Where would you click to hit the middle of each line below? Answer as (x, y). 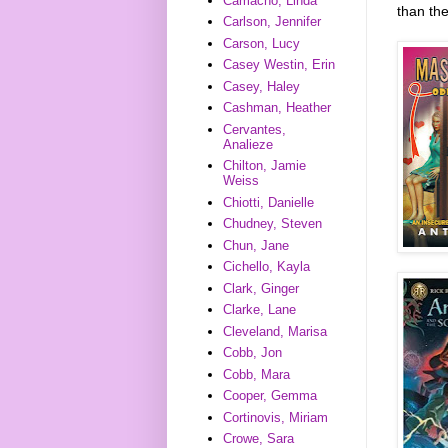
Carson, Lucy (262, 43)
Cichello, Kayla (267, 267)
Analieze (248, 144)
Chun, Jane (256, 245)
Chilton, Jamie (265, 166)
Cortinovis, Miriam (276, 417)
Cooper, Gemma (270, 396)
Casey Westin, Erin (279, 65)
